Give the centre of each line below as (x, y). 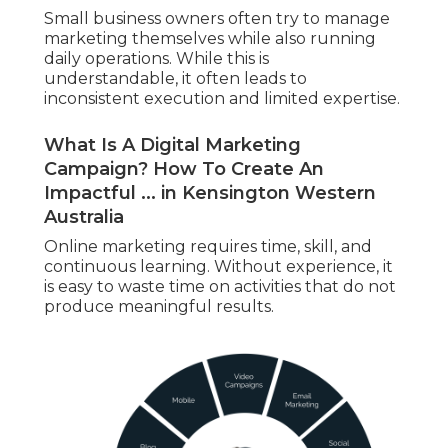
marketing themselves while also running (210, 39)
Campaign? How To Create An (184, 169)
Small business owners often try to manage (217, 19)
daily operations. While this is (156, 59)
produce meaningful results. (159, 307)
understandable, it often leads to (175, 79)
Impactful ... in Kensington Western (210, 193)
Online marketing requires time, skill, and (208, 247)
